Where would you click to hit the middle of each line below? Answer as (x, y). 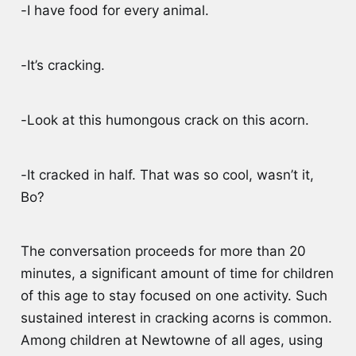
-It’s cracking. (62, 65)
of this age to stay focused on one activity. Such (174, 296)
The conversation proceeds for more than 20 (163, 252)
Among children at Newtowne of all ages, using (171, 341)
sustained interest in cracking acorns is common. (176, 318)
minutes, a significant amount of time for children (177, 274)
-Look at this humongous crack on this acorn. (164, 120)
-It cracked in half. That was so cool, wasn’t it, (167, 174)
